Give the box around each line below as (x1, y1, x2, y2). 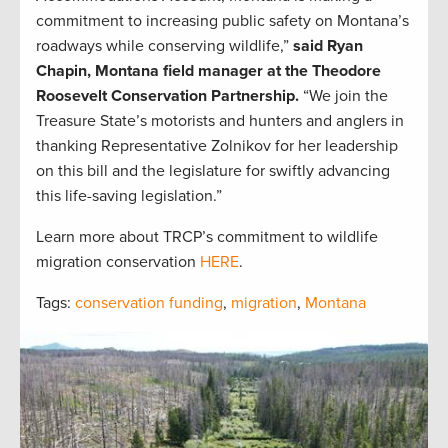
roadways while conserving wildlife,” (36, 36, 293, 57)
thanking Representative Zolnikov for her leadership (36, 136, 398, 157)
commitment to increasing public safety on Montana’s (36, 11, 409, 32)
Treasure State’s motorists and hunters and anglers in (36, 111, 404, 132)
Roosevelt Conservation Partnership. (36, 86, 299, 107)
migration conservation (36, 252, 200, 273)
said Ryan (293, 36, 363, 57)
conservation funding (75, 293, 223, 314)
